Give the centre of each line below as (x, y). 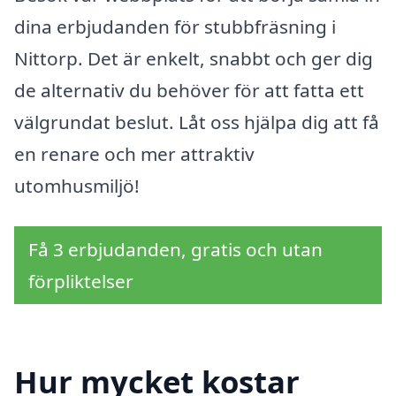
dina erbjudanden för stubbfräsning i (175, 27)
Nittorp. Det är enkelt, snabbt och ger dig (194, 59)
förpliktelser (81, 282)
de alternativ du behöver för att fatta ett (189, 91)
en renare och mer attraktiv (134, 154)
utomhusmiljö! (77, 186)
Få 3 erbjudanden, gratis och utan (175, 250)
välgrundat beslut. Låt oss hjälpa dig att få (197, 122)
